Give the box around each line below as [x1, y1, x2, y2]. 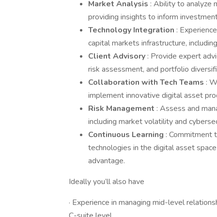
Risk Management [88, 103, 156, 114]
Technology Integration [88, 25, 176, 35]
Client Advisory [88, 51, 147, 62]
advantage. [88, 155, 125, 166]
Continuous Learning [88, 129, 166, 140]
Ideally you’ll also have [69, 176, 144, 187]
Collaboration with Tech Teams [88, 77, 206, 88]
